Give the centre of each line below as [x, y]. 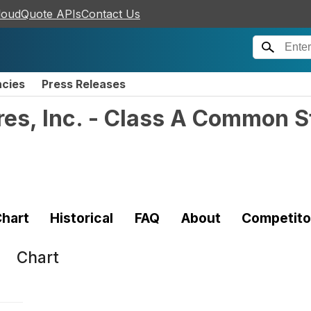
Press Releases [84, 84]
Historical [82, 218]
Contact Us [111, 14]
